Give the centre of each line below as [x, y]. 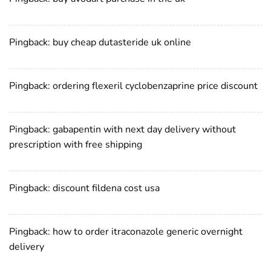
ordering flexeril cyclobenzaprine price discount [155, 86]
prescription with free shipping [76, 144]
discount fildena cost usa [106, 188]
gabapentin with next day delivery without [144, 129]
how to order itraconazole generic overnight [148, 231]
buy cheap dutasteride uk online [122, 42]
